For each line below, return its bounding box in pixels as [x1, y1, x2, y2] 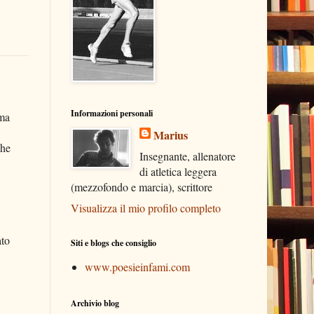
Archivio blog [71, 297, 119, 309]
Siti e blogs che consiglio [71, 237, 156, 249]
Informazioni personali [71, 107, 153, 119]
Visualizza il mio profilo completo [71, 200, 221, 215]
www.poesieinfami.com [85, 259, 190, 274]
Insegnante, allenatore [139, 149, 235, 163]
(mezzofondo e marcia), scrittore [71, 179, 212, 194]
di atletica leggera [139, 164, 217, 179]
